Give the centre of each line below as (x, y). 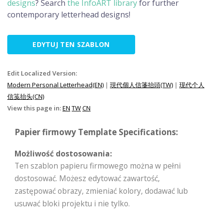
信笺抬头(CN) (26, 96)
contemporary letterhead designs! (69, 14)
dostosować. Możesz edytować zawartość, (87, 178)
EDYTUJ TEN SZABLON (71, 44)
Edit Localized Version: (42, 73)
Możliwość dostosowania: (63, 153)
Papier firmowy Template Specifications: (96, 132)
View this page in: (35, 108)
